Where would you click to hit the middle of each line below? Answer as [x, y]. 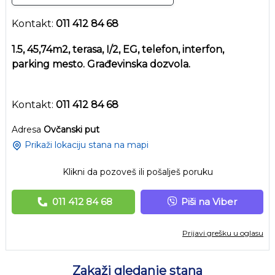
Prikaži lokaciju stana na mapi [85, 145]
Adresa [28, 129]
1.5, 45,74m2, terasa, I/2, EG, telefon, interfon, [118, 49]
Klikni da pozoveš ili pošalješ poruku [137, 172]
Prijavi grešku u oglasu [223, 233]
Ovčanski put [72, 129]
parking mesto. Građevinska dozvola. [101, 64]
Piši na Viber [209, 201]
